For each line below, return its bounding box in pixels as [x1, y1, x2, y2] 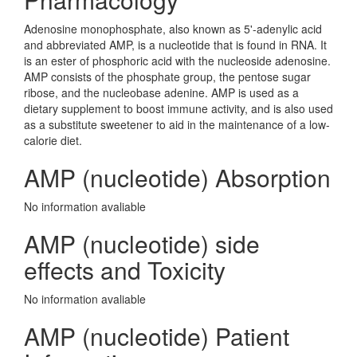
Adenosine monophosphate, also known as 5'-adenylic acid [24, 21, 322, 37]
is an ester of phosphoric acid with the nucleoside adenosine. [24, 53, 331, 69]
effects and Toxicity [24, 253, 226, 287]
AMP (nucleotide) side [24, 226, 260, 261]
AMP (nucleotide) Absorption [24, 160, 331, 194]
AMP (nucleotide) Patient [24, 319, 289, 353]
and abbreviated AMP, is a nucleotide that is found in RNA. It [24, 37, 327, 53]
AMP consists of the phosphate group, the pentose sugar [24, 69, 311, 84]
